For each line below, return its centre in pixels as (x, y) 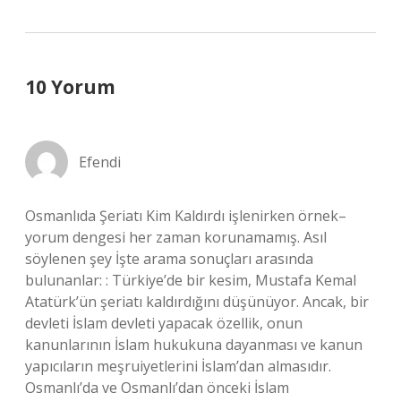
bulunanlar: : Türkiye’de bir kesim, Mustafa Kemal (191, 280)
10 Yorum (70, 87)
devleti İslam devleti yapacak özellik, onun (164, 323)
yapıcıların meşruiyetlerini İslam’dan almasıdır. (178, 366)
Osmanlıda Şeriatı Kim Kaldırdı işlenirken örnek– (186, 216)
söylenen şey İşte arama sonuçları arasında (169, 259)
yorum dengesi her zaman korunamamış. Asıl (176, 237)
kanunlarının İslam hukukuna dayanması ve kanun (194, 345)
